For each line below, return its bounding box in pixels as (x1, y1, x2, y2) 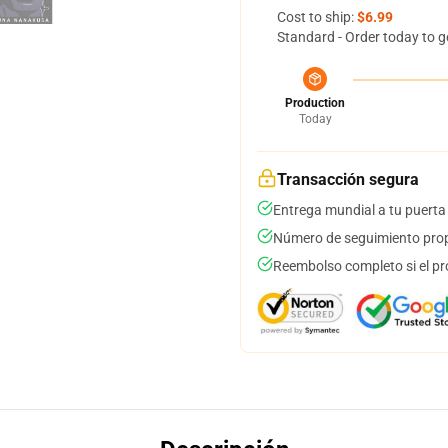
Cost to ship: (277, 9, 357, 25)
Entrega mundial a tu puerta (273, 202, 446, 218)
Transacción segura (277, 170, 419, 189)
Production (285, 96, 345, 110)
